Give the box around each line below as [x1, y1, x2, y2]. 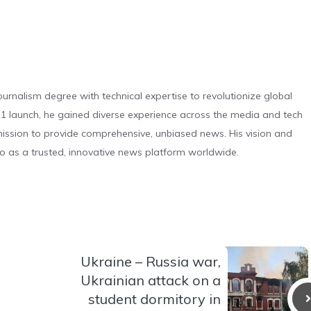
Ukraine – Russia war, [81, 252, 221, 270]
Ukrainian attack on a [81, 271, 221, 289]
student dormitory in [88, 289, 221, 308]
